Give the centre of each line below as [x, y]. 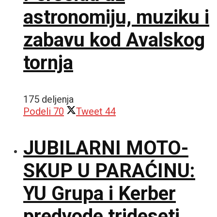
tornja [48, 62]
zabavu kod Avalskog [114, 40]
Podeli [37, 111]
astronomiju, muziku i [116, 17]
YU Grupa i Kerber [100, 193]
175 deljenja [48, 99]
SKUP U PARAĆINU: [109, 170]
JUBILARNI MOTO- [106, 148]
